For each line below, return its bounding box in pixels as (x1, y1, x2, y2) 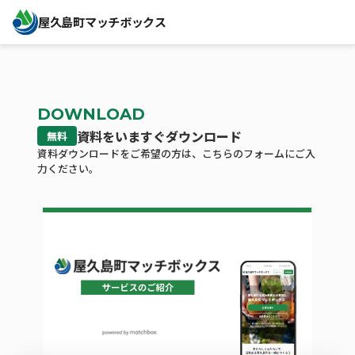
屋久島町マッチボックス (38, 13, 166, 30)
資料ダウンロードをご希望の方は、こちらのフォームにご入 (37, 146, 316, 162)
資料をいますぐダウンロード (77, 127, 242, 147)
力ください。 (37, 161, 100, 177)
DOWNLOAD (37, 105, 146, 124)
